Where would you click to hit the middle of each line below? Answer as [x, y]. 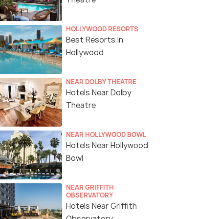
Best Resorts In [95, 40]
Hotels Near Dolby [99, 93]
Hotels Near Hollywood [107, 146]
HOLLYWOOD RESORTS [102, 29]
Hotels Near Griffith [101, 206]
